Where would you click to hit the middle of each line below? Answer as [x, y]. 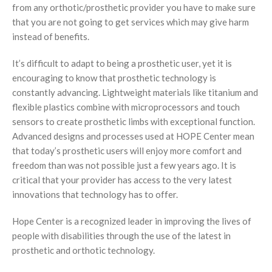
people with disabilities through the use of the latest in [121, 236]
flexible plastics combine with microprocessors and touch [126, 107]
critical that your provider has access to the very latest [122, 180]
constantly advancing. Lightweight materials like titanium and [135, 93]
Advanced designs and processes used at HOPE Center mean [133, 136]
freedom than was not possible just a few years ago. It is [124, 165]
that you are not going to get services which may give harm [131, 22]
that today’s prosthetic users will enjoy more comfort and [127, 151]
